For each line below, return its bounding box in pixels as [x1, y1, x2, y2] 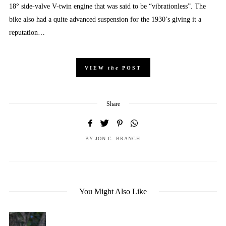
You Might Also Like [79, 187, 147, 196]
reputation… [9, 28, 45, 36]
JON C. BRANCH [95, 135, 140, 141]
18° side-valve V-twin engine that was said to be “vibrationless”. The [9, 2, 206, 10]
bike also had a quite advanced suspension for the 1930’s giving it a [9, 15, 201, 23]
